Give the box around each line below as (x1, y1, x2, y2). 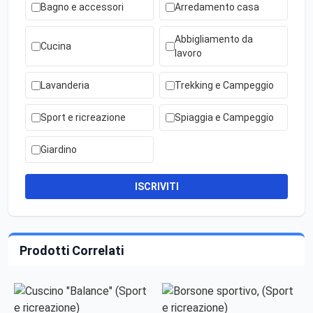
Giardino (41, 144, 77, 156)
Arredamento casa (175, 1, 259, 13)
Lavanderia (41, 80, 89, 92)
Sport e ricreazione (41, 112, 126, 124)
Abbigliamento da (175, 34, 253, 45)
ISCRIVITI (134, 181, 179, 193)
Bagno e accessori (41, 1, 124, 13)
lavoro (175, 48, 202, 59)
